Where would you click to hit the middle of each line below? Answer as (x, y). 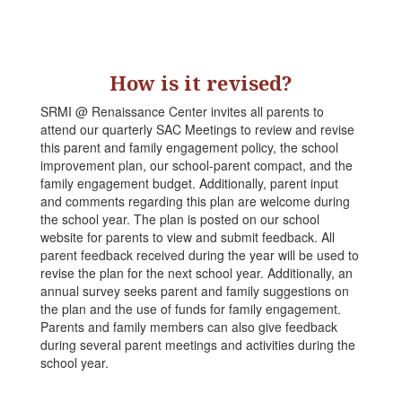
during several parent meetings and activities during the (198, 345)
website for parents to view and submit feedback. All (188, 237)
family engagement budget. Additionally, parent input (189, 184)
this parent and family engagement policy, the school (189, 148)
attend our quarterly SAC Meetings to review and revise (197, 130)
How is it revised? (201, 83)
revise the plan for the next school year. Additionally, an (197, 273)
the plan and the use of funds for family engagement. (191, 309)
